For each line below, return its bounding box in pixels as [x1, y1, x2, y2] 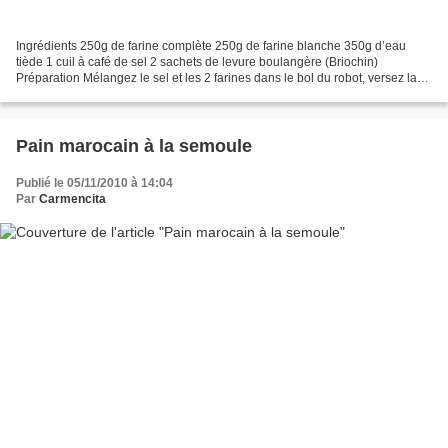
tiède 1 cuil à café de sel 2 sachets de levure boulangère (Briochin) [16, 55, 378, 70]
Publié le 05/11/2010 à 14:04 [16, 176, 173, 191]
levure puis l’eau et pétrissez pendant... [16, 87, 228, 102]
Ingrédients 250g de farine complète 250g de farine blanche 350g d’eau [16, 39, 406, 54]
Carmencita [39, 192, 106, 207]
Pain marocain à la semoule [16, 136, 252, 157]
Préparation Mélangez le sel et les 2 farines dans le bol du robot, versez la [16, 71, 417, 86]
